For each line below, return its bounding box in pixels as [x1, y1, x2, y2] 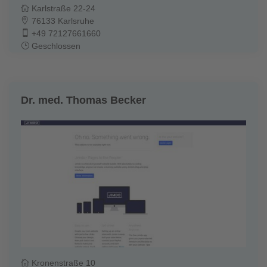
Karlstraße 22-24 [29, 3, 95, 13]
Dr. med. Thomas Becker [21, 94, 146, 106]
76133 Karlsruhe [29, 15, 94, 26]
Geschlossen [29, 41, 80, 51]
